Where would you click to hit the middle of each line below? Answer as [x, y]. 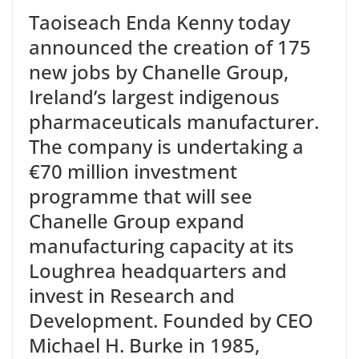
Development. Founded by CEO [171, 321]
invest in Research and [132, 296]
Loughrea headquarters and [158, 271]
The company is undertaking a [166, 147]
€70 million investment [133, 171]
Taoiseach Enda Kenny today [159, 22]
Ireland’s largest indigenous [154, 97]
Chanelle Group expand [137, 221]
